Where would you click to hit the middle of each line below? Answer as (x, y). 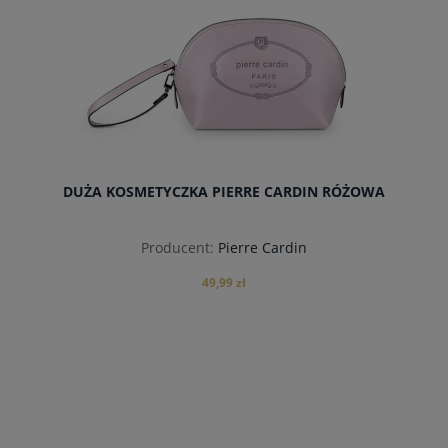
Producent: (177, 247)
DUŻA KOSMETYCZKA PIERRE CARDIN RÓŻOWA (224, 192)
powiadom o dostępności (224, 404)
